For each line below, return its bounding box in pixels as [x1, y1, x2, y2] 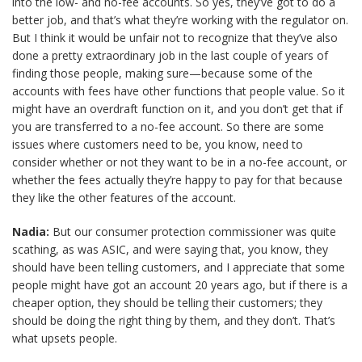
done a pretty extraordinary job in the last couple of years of [12, 48, 328, 63]
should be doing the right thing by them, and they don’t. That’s [12, 313, 335, 328]
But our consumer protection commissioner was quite [49, 224, 336, 239]
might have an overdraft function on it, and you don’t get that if [12, 101, 343, 116]
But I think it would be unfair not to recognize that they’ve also [12, 30, 338, 45]
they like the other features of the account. [12, 190, 236, 205]
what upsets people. [12, 330, 117, 346]
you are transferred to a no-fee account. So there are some [12, 119, 324, 134]
